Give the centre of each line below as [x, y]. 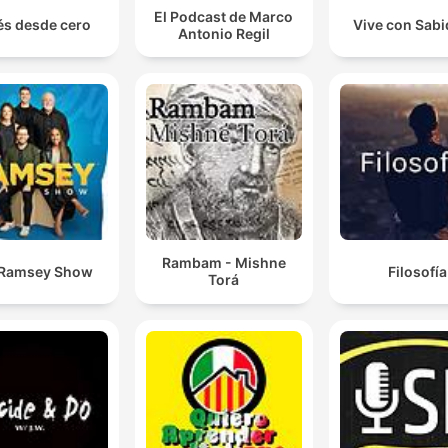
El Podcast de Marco [224, 16]
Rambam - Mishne [223, 263]
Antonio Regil [223, 33]
